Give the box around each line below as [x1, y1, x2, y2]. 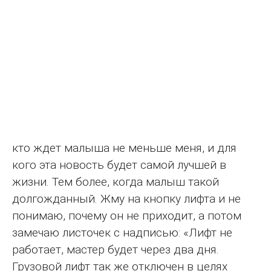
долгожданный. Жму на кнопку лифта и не [12, 191, 241, 206]
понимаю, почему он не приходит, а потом [12, 208, 241, 223]
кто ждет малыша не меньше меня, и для [12, 140, 237, 155]
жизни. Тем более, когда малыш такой [12, 174, 219, 189]
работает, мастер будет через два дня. [12, 242, 219, 256]
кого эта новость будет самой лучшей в [12, 157, 226, 172]
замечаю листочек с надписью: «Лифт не [12, 225, 232, 240]
